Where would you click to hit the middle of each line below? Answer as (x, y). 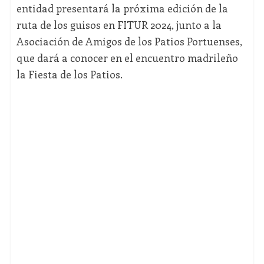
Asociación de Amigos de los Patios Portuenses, (129, 42)
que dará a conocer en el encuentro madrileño (127, 58)
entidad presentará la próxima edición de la (122, 9)
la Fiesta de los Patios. (69, 75)
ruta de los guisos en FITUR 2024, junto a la (119, 25)
